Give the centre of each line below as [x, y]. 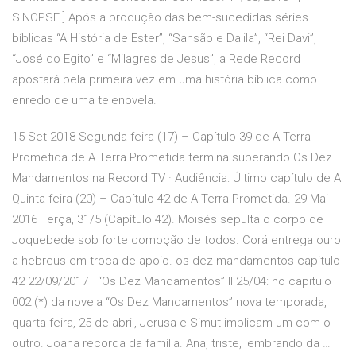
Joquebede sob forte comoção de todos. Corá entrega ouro [176, 240]
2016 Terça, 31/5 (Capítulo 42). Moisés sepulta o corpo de [168, 220]
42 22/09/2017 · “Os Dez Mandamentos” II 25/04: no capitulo [172, 282]
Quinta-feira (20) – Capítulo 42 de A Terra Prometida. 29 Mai [170, 199]
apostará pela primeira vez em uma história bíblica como [164, 80]
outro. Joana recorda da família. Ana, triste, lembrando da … [171, 344]
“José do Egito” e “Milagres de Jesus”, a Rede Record [156, 59]
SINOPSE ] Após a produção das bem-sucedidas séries [160, 18]
